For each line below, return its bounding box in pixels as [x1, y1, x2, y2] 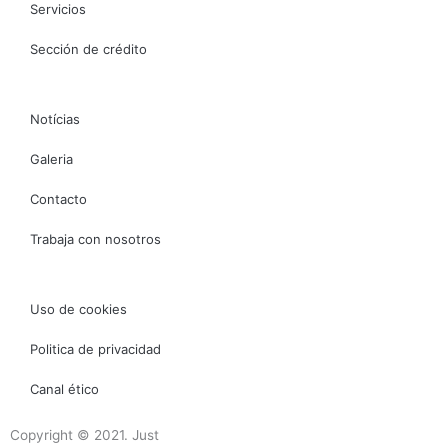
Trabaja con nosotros [30, 230, 161, 247]
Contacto [30, 190, 87, 207]
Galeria [30, 150, 73, 167]
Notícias [30, 110, 80, 127]
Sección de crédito [30, 40, 147, 57]
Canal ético [30, 380, 99, 397]
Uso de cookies [30, 300, 127, 317]
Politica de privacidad [30, 340, 161, 357]
